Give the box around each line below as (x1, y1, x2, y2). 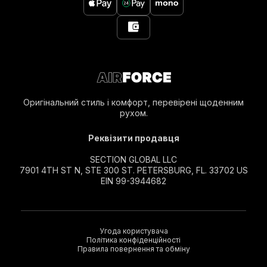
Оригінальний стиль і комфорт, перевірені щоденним (23, 97, 244, 107)
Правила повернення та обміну (77, 244, 190, 253)
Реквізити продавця (88, 133, 179, 143)
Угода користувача (99, 226, 168, 235)
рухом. (119, 108, 148, 118)
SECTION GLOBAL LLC (90, 154, 177, 164)
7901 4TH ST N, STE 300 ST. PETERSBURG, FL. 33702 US (19, 165, 248, 175)
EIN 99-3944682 (101, 176, 166, 186)
